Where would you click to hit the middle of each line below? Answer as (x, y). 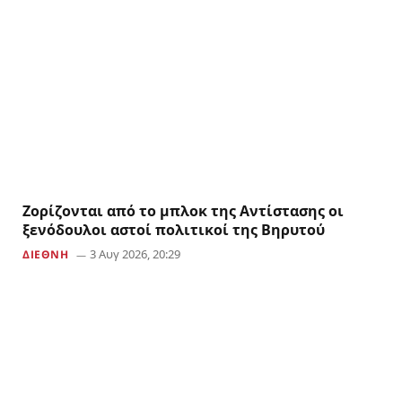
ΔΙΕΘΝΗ (46, 255)
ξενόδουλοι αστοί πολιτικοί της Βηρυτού (174, 230)
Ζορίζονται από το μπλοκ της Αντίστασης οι (183, 211)
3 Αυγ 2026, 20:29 (135, 254)
